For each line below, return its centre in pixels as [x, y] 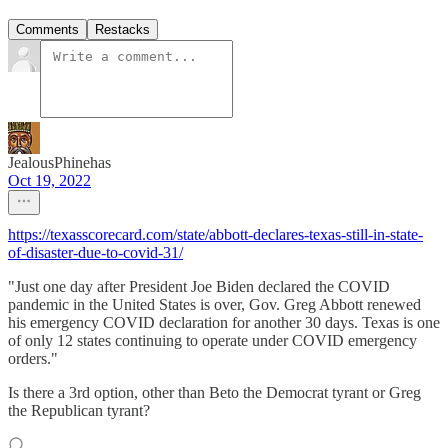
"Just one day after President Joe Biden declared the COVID [199, 286]
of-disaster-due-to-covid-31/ [95, 252]
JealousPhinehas [59, 162]
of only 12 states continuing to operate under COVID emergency [212, 340]
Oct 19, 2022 [49, 180]
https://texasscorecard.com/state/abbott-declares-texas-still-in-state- [215, 234]
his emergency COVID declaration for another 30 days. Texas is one [224, 322]
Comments [47, 29]
